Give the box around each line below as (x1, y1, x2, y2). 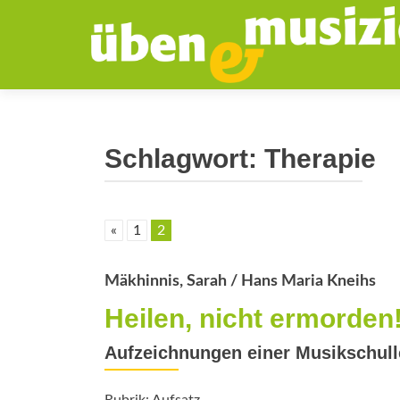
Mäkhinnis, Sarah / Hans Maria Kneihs (104, 273, 376, 289)
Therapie (264, 144, 376, 173)
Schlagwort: (104, 144, 264, 173)
